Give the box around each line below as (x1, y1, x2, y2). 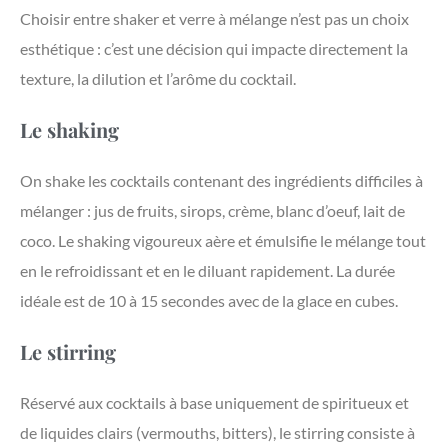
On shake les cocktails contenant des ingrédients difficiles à (20, 171, 423, 191)
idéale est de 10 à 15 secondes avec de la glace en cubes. (20, 291, 398, 311)
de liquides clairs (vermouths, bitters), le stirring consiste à (20, 423, 415, 443)
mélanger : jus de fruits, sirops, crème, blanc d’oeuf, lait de (20, 201, 405, 221)
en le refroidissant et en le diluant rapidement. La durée (20, 261, 395, 281)
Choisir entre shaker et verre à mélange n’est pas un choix (20, 9, 409, 29)
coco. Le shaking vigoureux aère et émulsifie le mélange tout (20, 231, 426, 251)
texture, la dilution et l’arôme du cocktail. (20, 69, 296, 89)
